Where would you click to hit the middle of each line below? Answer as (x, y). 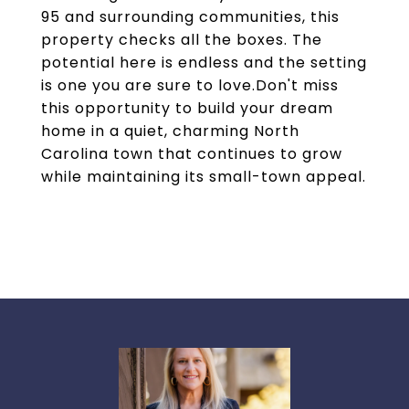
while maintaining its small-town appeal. (204, 177)
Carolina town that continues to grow (192, 154)
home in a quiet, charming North (170, 131)
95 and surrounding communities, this (190, 17)
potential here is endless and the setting (204, 63)
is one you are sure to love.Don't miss (190, 85)
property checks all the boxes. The (182, 40)
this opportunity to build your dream (187, 108)
